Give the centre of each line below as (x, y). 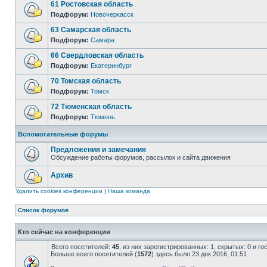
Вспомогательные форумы (63, 134)
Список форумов (43, 210)
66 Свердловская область (97, 55)
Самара (103, 40)
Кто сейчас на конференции (64, 232)
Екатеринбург (111, 66)
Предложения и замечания (98, 150)
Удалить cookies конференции (59, 191)
